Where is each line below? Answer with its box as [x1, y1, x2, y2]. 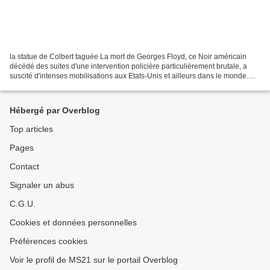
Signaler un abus [10, 180, 74, 190]
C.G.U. [10, 199, 36, 209]
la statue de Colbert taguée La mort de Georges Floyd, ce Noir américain [10, 52, 246, 61]
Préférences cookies [10, 236, 87, 246]
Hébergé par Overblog [10, 105, 100, 115]
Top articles [10, 124, 53, 134]
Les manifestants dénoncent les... [10, 81, 119, 90]
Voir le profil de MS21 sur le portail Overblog [10, 255, 178, 265]
